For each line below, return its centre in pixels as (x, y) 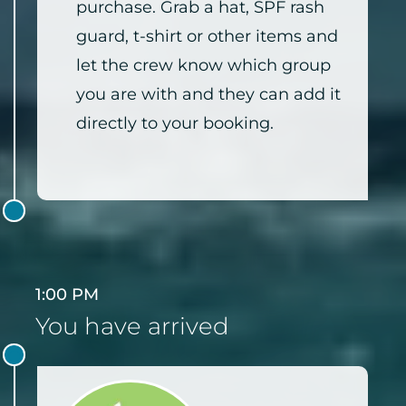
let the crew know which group (203, 66)
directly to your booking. (175, 124)
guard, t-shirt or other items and (207, 37)
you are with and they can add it (208, 95)
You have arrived (132, 327)
